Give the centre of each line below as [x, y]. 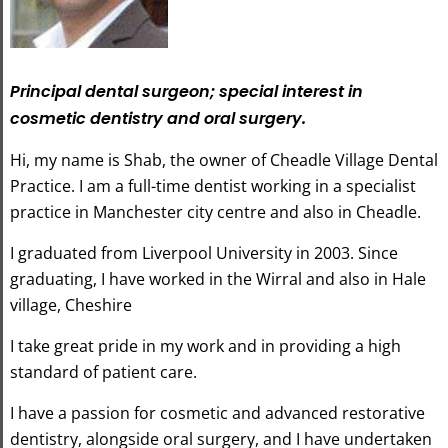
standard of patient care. [103, 371]
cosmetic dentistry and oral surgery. [158, 118]
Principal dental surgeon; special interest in [186, 91]
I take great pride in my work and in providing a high [205, 345]
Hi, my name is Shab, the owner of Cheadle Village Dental [224, 159]
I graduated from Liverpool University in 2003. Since [204, 252]
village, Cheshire [71, 304]
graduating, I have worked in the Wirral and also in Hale [218, 278]
